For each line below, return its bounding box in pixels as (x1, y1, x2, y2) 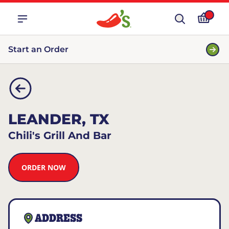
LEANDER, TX (8, 110, 109, 128)
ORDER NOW (21, 163, 66, 172)
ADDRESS (35, 213, 82, 224)
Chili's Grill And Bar (8, 129, 111, 142)
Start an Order (8, 44, 68, 54)
